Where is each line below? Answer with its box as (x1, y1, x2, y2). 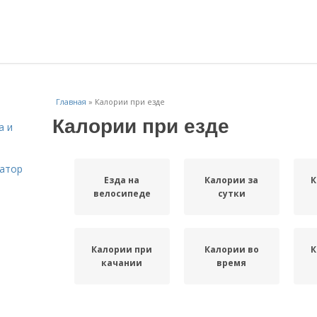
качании (101, 257, 143, 269)
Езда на (104, 174, 140, 186)
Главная (56, 96, 86, 107)
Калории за (204, 174, 259, 186)
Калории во (204, 243, 259, 255)
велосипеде (93, 188, 151, 200)
